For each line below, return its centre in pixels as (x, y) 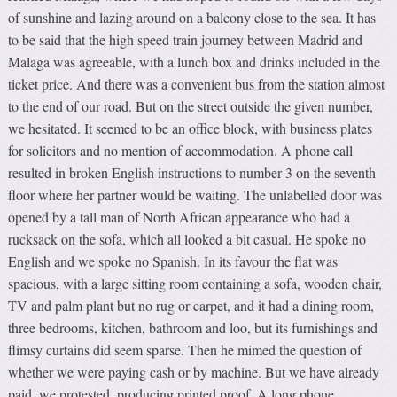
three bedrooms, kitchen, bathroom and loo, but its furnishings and (193, 328)
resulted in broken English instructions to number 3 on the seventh (192, 173)
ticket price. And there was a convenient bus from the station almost (197, 84)
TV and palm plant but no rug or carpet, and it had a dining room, (191, 306)
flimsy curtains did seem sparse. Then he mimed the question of (185, 350)
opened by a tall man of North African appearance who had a (179, 217)
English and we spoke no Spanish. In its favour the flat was (173, 261)
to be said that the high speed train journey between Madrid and (186, 40)
